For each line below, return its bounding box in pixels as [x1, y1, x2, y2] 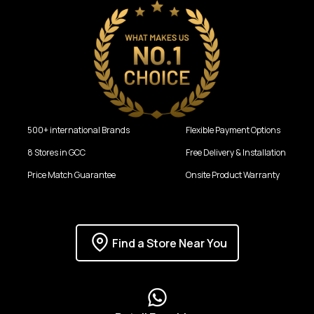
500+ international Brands [27, 124, 130, 136]
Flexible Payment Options [185, 124, 280, 136]
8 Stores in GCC [27, 146, 86, 158]
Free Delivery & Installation [185, 146, 286, 158]
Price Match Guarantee [27, 169, 116, 181]
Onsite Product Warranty [185, 169, 280, 181]
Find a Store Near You [111, 235, 227, 251]
